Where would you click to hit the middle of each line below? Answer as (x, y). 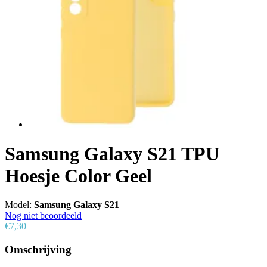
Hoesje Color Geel (78, 176)
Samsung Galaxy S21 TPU (112, 153)
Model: (19, 205)
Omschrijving (38, 249)
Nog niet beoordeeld (43, 216)
